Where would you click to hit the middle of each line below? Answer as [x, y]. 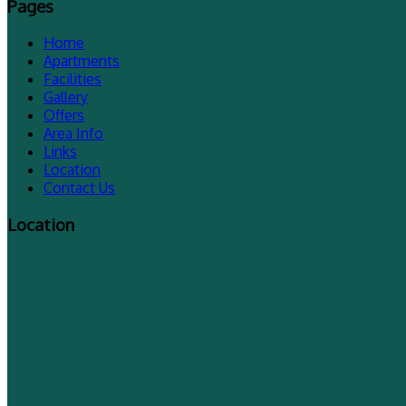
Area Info [73, 134]
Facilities [72, 79]
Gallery [66, 97]
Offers [64, 116]
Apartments [82, 61]
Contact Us [79, 188]
